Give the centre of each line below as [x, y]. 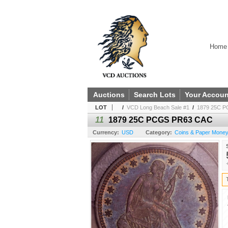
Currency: [106, 133]
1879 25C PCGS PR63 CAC [161, 120]
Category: [159, 133]
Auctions [109, 95]
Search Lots [155, 95]
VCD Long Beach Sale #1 [158, 108]
